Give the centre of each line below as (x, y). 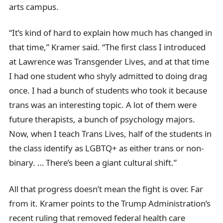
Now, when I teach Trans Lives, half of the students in (111, 134)
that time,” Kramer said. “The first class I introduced (108, 47)
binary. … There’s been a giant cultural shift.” (93, 163)
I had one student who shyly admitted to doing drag (108, 76)
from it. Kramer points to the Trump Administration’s (110, 203)
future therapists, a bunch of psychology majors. (102, 119)
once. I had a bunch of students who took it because (108, 91)
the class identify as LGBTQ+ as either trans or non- (107, 148)
